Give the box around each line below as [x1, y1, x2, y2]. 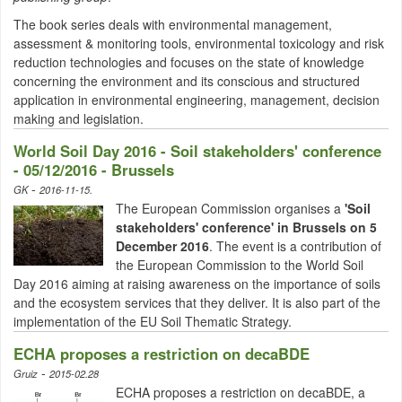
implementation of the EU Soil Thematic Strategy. [13, 312, 292, 330]
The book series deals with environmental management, [13, 15, 332, 33]
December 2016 [116, 237, 209, 255]
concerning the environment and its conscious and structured [13, 72, 360, 90]
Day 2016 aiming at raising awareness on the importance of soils [13, 275, 380, 293]
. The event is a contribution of [209, 237, 381, 255]
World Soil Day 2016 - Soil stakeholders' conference [13, 140, 381, 162]
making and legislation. [13, 109, 144, 127]
